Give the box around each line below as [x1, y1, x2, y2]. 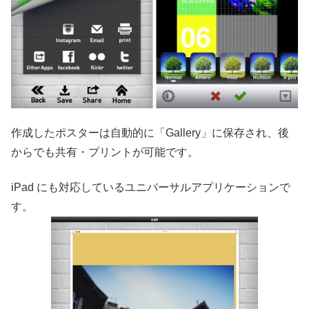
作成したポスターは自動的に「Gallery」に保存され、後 [11, 127, 289, 139]
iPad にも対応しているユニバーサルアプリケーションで [11, 181, 290, 193]
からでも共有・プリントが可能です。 [11, 146, 199, 159]
